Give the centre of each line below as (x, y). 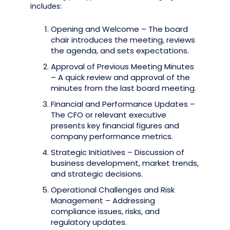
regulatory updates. (89, 222)
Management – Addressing (103, 200)
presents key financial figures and (115, 126)
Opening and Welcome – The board (119, 29)
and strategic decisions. (97, 174)
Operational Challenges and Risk (113, 190)
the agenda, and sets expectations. (120, 51)
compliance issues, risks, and (105, 211)
